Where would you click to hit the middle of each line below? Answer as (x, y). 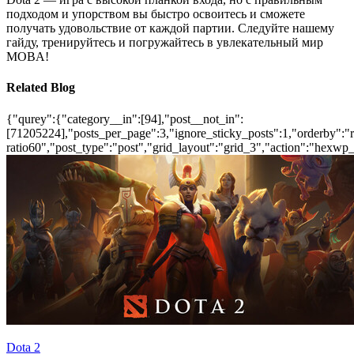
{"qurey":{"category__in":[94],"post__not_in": (125, 119)
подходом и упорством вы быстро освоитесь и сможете (156, 13)
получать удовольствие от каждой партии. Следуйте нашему (170, 28)
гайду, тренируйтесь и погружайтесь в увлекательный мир (165, 42)
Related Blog (41, 88)
